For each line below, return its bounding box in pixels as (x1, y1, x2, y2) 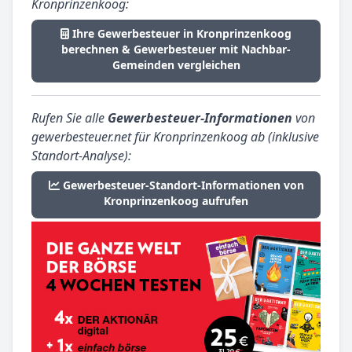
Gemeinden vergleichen (112, 57, 240, 73)
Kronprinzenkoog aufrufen (104, 193, 248, 209)
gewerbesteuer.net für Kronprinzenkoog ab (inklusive (31, 128, 319, 146)
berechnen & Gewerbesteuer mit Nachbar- (61, 42, 291, 57)
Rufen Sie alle (31, 109, 108, 127)
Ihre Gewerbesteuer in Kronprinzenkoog (72, 26, 291, 42)
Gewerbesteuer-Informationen (108, 109, 292, 127)
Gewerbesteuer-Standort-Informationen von (62, 178, 304, 193)
